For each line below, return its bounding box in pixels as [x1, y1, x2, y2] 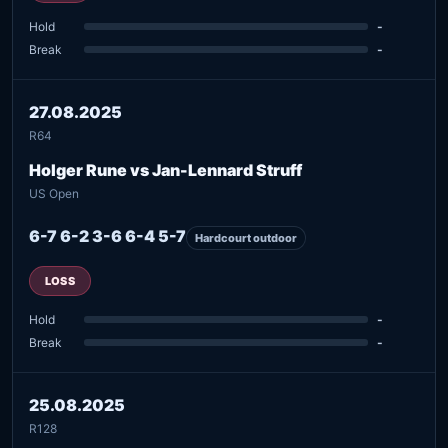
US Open [29, 185, 79, 201]
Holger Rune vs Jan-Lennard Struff [29, 159, 302, 180]
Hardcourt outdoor [195, 230, 297, 245]
